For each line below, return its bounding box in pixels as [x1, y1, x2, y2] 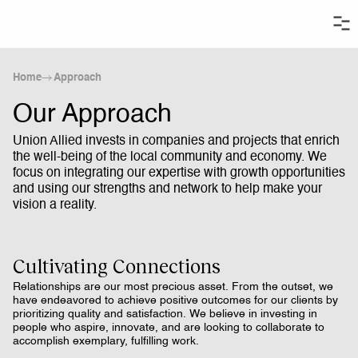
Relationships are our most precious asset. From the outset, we [13, 281, 333, 292]
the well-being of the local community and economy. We [13, 151, 327, 164]
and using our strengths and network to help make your [13, 183, 322, 196]
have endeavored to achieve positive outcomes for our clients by [13, 295, 338, 306]
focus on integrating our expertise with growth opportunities [13, 167, 345, 180]
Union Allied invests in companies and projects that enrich [13, 135, 340, 148]
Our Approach [13, 101, 172, 127]
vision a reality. [13, 199, 97, 212]
